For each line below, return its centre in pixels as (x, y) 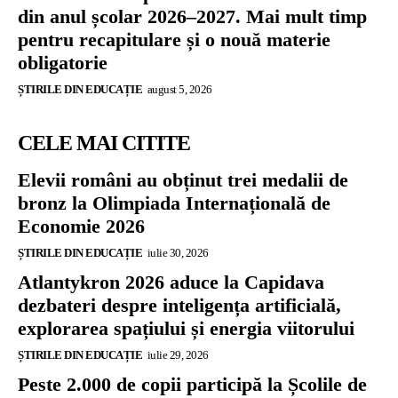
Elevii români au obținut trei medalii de (183, 179)
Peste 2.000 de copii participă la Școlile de (192, 384)
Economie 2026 (81, 226)
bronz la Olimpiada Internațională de (174, 203)
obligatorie (63, 62)
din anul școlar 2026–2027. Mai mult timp (192, 16)
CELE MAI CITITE (104, 143)
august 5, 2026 (179, 89)
